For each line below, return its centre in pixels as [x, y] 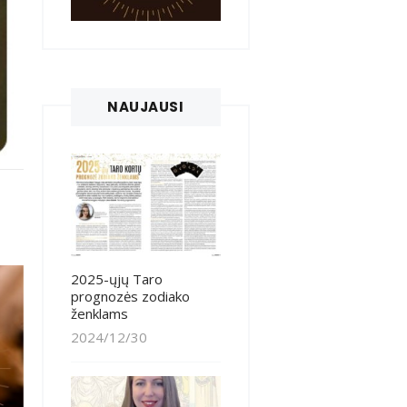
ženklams [99, 314]
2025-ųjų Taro [116, 279]
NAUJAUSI [146, 106]
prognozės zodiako [130, 297]
